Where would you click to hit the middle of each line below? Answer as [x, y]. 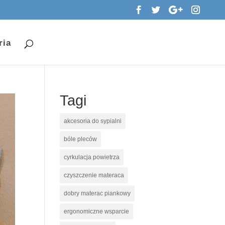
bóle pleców [81, 139]
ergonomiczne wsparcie [97, 211]
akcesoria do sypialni [93, 121]
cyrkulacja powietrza [92, 157]
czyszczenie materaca [94, 175]
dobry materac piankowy [97, 193]
